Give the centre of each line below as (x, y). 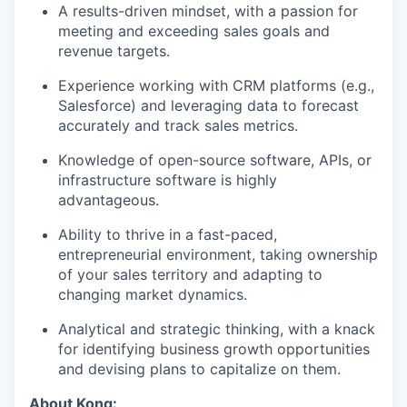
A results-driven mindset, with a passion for (208, 11)
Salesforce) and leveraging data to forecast (208, 106)
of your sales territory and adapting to (190, 275)
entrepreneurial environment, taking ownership (218, 255)
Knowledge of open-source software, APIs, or (215, 160)
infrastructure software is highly (168, 180)
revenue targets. (114, 51)
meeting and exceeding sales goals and (194, 31)
